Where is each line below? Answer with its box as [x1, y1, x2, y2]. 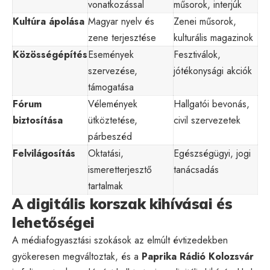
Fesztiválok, [174, 47, 221, 61]
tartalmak [88, 178, 123, 193]
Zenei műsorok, [174, 14, 236, 28]
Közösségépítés [13, 47, 87, 61]
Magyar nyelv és [88, 14, 154, 28]
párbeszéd [88, 129, 132, 143]
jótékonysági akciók [174, 63, 252, 78]
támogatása [88, 80, 134, 94]
